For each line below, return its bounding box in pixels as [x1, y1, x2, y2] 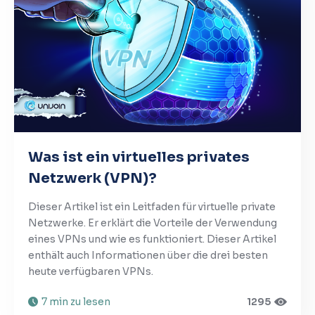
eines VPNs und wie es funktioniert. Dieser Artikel [28, 232, 276, 245]
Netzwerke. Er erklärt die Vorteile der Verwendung [28, 216, 277, 229]
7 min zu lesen [41, 295, 110, 308]
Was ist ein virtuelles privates [28, 148, 250, 166]
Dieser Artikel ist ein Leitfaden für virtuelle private [28, 200, 276, 213]
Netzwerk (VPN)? [28, 169, 157, 187]
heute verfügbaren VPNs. [28, 264, 153, 278]
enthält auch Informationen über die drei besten [28, 248, 268, 262]
